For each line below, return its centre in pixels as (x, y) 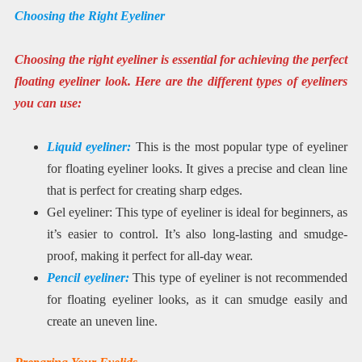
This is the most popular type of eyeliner (242, 147)
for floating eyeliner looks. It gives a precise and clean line (197, 169)
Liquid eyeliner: (91, 147)
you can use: (48, 103)
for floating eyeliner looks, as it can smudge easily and (197, 300)
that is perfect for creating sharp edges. (144, 191)
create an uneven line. (102, 322)
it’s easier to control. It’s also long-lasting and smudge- (197, 234)
